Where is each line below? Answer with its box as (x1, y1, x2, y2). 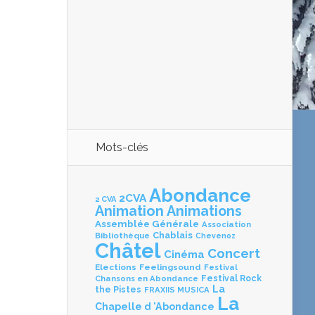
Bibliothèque (95, 231, 150, 241)
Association (202, 219, 251, 230)
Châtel (95, 238, 161, 264)
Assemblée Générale (95, 218, 199, 230)
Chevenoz (195, 231, 236, 240)
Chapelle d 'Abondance (95, 301, 214, 313)
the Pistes (95, 285, 141, 295)
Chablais (153, 230, 193, 241)
